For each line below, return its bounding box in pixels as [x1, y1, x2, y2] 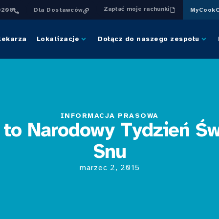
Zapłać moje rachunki [103, 5, 170, 12]
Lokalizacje [36, 35, 79, 43]
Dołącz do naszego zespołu [98, 35, 199, 43]
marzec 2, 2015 [79, 162, 140, 173]
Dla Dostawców [34, 6, 83, 13]
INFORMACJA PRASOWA [60, 111, 159, 120]
